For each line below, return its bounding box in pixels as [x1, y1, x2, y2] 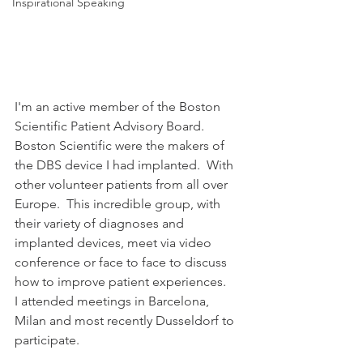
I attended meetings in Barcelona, [15, 293, 212, 309]
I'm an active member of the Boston [15, 99, 224, 114]
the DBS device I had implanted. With [15, 157, 237, 173]
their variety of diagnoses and [15, 216, 187, 231]
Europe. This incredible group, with [15, 196, 224, 211]
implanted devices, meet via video [15, 235, 215, 250]
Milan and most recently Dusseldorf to [15, 313, 237, 328]
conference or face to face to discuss [15, 254, 230, 270]
